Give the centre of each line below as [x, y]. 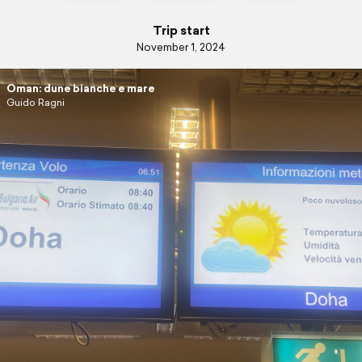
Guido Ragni [35, 102]
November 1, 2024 [181, 47]
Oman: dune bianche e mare [80, 88]
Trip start [181, 30]
